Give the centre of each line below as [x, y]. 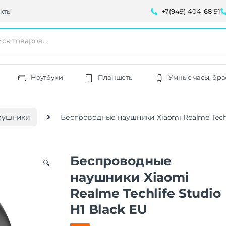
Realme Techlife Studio [146, 193]
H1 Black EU [109, 209]
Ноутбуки [47, 77]
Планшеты [116, 77]
